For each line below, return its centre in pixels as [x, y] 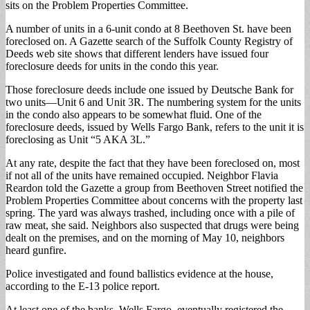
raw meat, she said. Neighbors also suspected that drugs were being [152, 225]
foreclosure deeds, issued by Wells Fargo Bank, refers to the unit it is [155, 127]
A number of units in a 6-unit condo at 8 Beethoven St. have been [148, 28]
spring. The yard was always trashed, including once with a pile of [150, 212]
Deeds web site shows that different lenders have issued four [137, 53]
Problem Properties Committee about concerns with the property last [154, 200]
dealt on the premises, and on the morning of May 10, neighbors [145, 237]
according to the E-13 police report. [83, 286]
